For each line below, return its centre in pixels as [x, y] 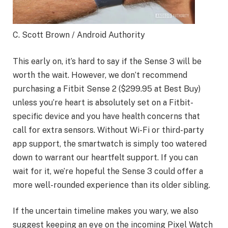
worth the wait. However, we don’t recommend [100, 75]
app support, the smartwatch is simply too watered [110, 144]
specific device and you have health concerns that [106, 116]
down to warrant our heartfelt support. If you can [105, 157]
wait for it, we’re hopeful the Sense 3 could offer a [108, 171]
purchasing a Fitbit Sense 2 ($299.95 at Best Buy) [107, 89]
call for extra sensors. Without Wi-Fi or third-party [108, 130]
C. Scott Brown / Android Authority [79, 35]
